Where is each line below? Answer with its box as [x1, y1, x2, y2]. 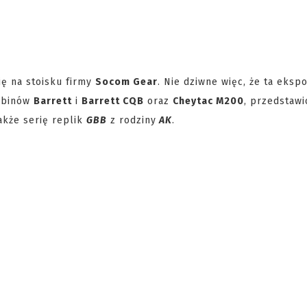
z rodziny [107, 114, 156, 126]
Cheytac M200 [173, 95, 244, 107]
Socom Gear [95, 76, 158, 88]
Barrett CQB [82, 95, 144, 107]
